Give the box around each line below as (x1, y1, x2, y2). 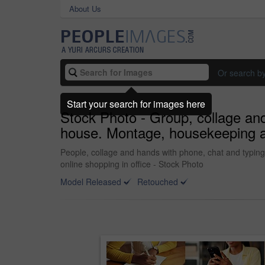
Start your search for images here (67, 96, 205, 111)
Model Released (60, 176, 121, 188)
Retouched (137, 176, 178, 188)
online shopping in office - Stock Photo (60, 158, 203, 170)
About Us (69, 3, 101, 14)
